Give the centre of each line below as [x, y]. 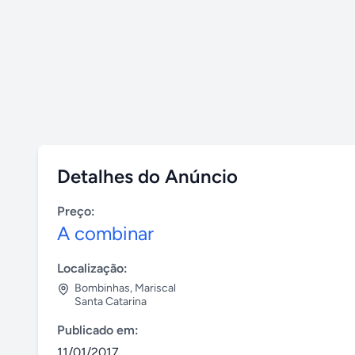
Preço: [76, 211]
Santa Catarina [111, 302]
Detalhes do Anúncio [147, 176]
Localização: [92, 268]
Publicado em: [98, 330]
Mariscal [155, 288]
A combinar [105, 233]
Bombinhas [102, 288]
